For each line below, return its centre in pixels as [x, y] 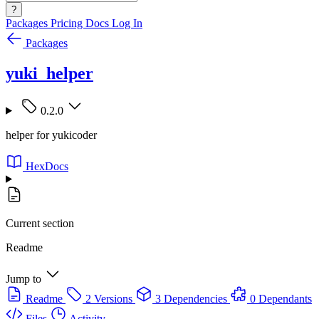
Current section [40, 223]
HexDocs [47, 166]
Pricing [68, 23]
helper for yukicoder [51, 135]
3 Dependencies [191, 298]
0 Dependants [281, 298]
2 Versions [109, 298]
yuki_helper [49, 73]
